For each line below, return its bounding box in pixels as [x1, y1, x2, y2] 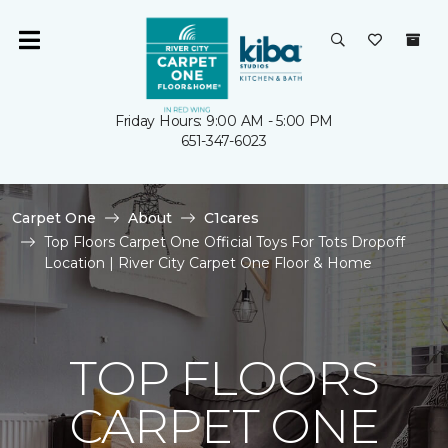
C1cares [204, 209, 259, 227]
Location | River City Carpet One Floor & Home [44, 254, 372, 272]
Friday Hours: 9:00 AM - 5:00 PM [114, 112, 334, 130]
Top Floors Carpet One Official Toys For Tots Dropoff [44, 233, 405, 251]
